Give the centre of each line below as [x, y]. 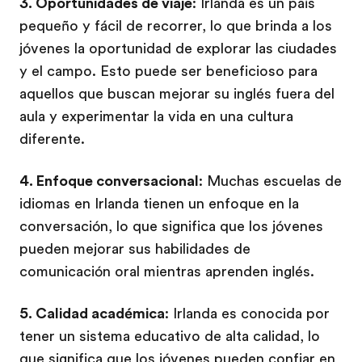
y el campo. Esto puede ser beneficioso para [168, 71]
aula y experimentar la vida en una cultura [156, 116]
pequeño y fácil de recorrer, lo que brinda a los [176, 26]
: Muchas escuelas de [270, 181]
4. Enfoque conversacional [109, 181]
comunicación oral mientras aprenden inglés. [167, 271]
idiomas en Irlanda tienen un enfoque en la [159, 204]
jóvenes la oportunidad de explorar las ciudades [178, 48]
